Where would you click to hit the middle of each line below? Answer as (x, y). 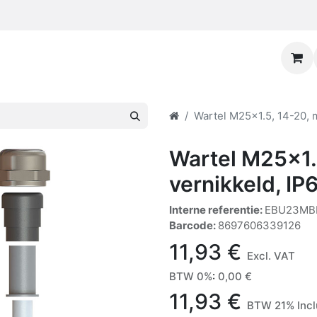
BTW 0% (191, 276)
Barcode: (194, 225)
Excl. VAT (271, 256)
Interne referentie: (217, 210)
